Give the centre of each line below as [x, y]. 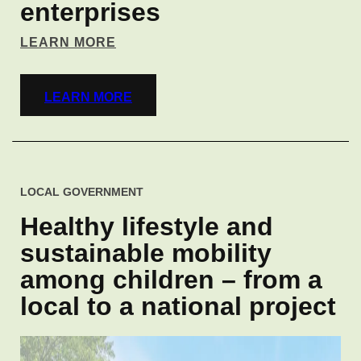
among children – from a [171, 280]
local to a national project [178, 306]
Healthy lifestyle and [147, 226]
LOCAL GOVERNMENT [82, 192]
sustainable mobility [146, 253]
